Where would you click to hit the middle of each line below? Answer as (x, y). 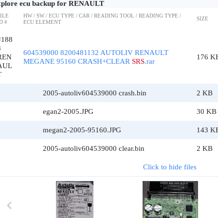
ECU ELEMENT (42, 22)
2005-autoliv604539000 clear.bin (94, 148)
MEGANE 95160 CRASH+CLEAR (78, 61)
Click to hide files (170, 167)
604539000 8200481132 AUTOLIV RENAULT (96, 53)
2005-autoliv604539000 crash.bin (95, 93)
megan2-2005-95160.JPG (82, 130)
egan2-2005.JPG (68, 111)
